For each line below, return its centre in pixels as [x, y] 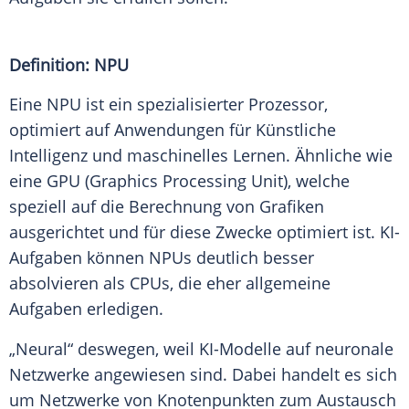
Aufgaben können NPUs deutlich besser [162, 258]
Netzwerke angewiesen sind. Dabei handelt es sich [203, 375]
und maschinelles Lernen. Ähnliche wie [240, 156]
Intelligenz [48, 156]
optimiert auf [62, 130]
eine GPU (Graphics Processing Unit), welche [179, 181]
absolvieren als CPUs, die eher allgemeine [170, 283]
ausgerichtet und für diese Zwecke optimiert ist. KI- [204, 232]
